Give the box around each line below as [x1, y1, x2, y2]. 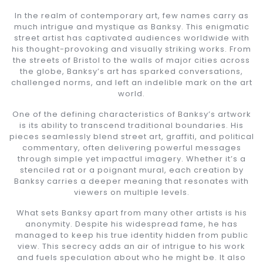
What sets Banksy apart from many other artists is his [16, 207, 247, 218]
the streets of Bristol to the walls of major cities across [13, 54, 250, 66]
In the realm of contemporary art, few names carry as [14, 9, 249, 21]
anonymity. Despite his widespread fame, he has [25, 218, 238, 230]
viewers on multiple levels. [73, 186, 190, 198]
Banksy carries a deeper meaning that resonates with [14, 175, 249, 187]
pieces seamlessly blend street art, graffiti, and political [9, 130, 254, 142]
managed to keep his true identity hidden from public [15, 229, 248, 241]
